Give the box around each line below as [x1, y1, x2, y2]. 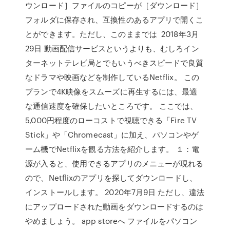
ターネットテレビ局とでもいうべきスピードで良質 [25, 57, 204, 68]
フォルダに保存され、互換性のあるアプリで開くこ [25, 14, 204, 25]
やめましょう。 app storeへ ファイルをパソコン [25, 215, 198, 226]
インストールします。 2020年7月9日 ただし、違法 [25, 186, 204, 198]
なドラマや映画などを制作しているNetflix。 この [25, 71, 199, 83]
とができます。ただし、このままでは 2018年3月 [25, 28, 199, 40]
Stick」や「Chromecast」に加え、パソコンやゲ [25, 129, 199, 140]
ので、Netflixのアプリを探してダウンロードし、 [25, 172, 197, 183]
